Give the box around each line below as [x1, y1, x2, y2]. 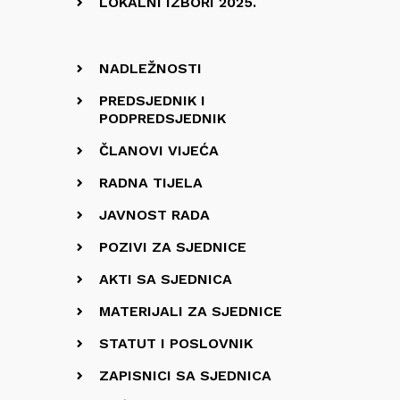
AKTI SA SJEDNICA [99, 271, 232, 287]
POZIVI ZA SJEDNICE [99, 238, 246, 255]
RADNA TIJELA [99, 174, 203, 191]
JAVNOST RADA [99, 206, 210, 223]
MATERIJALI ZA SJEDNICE [99, 303, 282, 320]
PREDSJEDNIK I [99, 92, 205, 109]
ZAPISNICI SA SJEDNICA [99, 367, 271, 384]
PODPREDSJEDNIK [99, 110, 226, 127]
